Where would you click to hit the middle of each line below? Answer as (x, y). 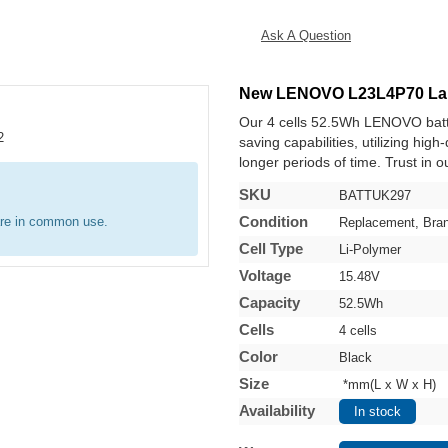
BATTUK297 (375, 195)
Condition (273, 221)
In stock (377, 411)
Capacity (269, 302)
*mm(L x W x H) (387, 384)
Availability (277, 410)
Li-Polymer (372, 249)
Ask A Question (306, 35)
